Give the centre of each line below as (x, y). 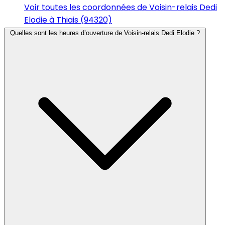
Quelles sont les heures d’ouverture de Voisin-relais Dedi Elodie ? (105, 33)
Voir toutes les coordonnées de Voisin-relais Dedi (121, 7)
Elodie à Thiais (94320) (68, 20)
